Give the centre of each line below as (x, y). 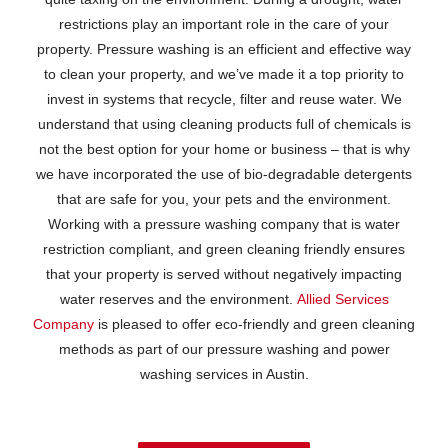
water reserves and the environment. (178, 298)
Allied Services (342, 298)
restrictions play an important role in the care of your (224, 23)
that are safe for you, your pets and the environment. (224, 198)
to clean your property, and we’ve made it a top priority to (224, 73)
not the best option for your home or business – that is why (224, 148)
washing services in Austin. (224, 373)
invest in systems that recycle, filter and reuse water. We (224, 98)
